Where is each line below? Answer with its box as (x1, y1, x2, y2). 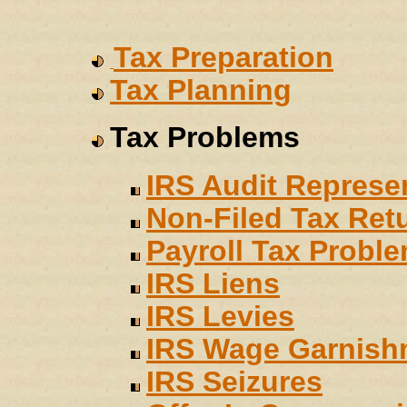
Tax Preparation (114, 41, 333, 74)
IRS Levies (146, 300, 294, 333)
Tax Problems (110, 121, 300, 154)
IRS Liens (146, 267, 280, 300)
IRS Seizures (146, 365, 323, 398)
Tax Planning (110, 74, 292, 106)
